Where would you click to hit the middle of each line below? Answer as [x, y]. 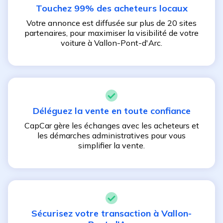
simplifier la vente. [111, 145]
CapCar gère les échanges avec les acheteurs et [111, 125]
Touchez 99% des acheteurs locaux [111, 8]
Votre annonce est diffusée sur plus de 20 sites [111, 23]
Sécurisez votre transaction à [96, 213]
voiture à [77, 43]
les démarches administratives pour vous [111, 135]
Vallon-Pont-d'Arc [127, 43]
